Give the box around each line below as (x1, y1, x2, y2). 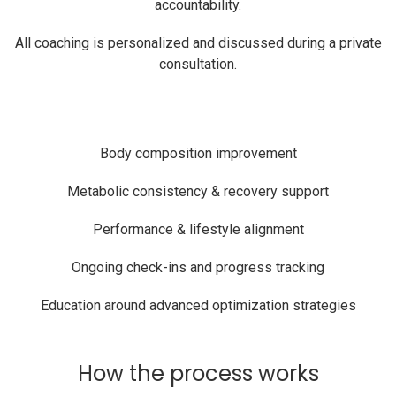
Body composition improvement (99, 145, 297, 162)
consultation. (159, 56, 237, 72)
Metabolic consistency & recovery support (67, 183, 329, 200)
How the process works (77, 359, 319, 388)
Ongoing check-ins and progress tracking (72, 259, 324, 276)
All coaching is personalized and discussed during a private (14, 34, 382, 51)
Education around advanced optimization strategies (40, 297, 356, 314)
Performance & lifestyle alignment (92, 221, 304, 238)
